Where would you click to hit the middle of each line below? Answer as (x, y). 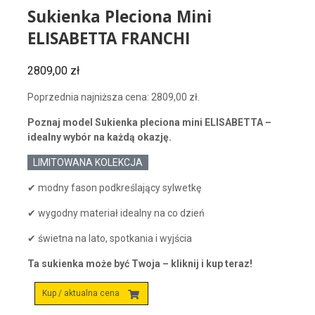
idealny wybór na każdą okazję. (99, 137)
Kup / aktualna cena (81, 294)
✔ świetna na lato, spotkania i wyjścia (109, 239)
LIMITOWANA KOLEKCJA (88, 163)
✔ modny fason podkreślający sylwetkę (114, 188)
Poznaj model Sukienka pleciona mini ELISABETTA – (149, 123)
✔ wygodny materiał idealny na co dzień (116, 213)
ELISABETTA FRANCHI (108, 41)
